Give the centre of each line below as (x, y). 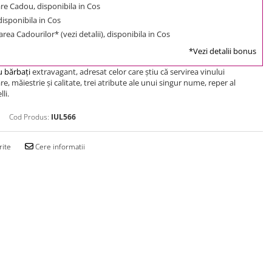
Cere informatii (59, 146)
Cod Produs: (29, 117)
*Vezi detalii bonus (223, 51)
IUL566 (63, 117)
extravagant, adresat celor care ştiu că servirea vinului (127, 71)
